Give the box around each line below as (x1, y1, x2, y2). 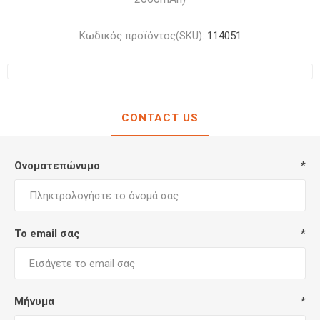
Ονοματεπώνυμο (14, 159, 100, 172)
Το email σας (14, 227, 80, 240)
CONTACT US (121, 111, 199, 124)
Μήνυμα (14, 295, 54, 308)
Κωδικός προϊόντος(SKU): (79, 29, 204, 42)
